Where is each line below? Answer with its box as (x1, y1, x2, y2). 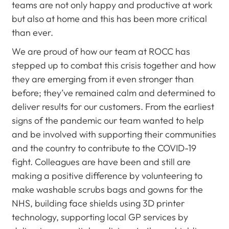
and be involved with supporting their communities (11, 128, 216, 140)
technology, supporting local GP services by (11, 211, 188, 223)
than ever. (11, 27, 53, 38)
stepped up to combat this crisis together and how (11, 59, 216, 71)
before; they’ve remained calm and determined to (11, 87, 215, 99)
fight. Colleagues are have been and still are (11, 156, 191, 168)
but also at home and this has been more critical (11, 13, 207, 25)
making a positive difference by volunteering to (11, 170, 202, 181)
